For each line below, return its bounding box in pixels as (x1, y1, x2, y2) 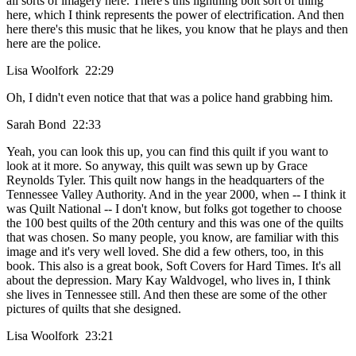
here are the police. (6, 37, 101, 51)
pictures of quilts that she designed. (6, 302, 181, 316)
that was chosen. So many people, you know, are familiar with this (6, 230, 339, 245)
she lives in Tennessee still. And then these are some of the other (6, 288, 327, 302)
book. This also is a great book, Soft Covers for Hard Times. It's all (6, 259, 341, 273)
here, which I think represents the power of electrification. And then (6, 8, 344, 22)
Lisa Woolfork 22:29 (6, 64, 120, 78)
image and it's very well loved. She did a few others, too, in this (6, 245, 323, 259)
